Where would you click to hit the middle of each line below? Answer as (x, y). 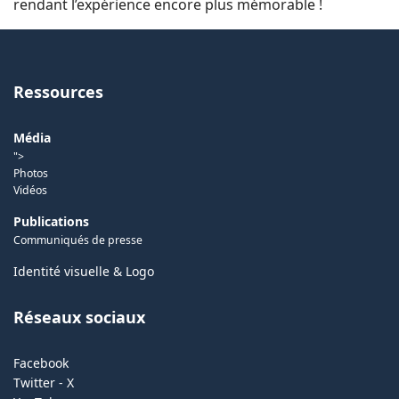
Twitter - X (44, 383)
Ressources (58, 92)
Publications (51, 221)
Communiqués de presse (78, 240)
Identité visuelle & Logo (84, 271)
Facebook (41, 363)
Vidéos (30, 190)
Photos (31, 173)
